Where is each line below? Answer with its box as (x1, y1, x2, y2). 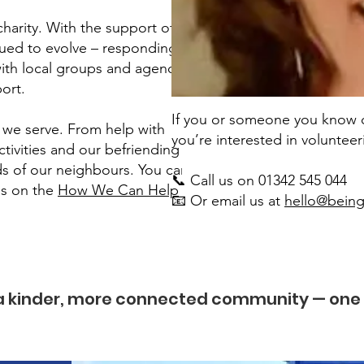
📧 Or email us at (171, 192, 284, 210)
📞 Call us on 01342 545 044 (171, 171, 347, 189)
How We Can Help (58, 181, 179, 199)
